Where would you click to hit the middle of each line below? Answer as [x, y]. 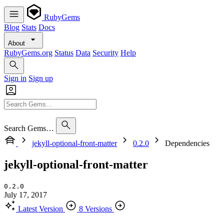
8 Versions [95, 208]
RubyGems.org [28, 53]
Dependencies [187, 143]
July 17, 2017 [25, 194]
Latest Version [40, 208]
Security [105, 53]
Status [64, 53]
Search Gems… [29, 128]
